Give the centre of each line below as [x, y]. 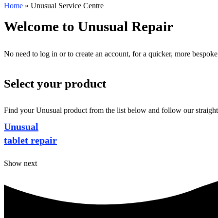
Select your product [55, 83]
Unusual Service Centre [67, 6]
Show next [20, 163]
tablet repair [30, 140]
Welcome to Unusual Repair [89, 26]
